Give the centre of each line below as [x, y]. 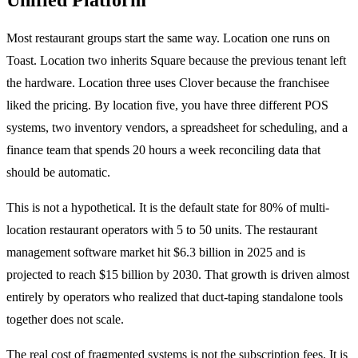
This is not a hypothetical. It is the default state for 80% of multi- [168, 207]
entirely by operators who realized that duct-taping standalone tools [175, 296]
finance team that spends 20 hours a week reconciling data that [163, 149]
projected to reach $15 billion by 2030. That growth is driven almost [178, 274]
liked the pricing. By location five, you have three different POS [167, 105]
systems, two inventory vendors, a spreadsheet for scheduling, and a [177, 127]
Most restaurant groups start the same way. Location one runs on [168, 38]
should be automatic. [58, 172]
